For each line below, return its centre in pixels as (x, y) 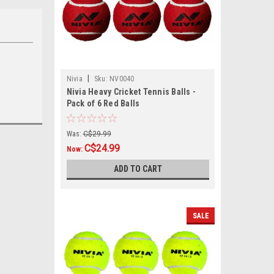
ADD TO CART (138, 169)
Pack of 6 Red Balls (103, 103)
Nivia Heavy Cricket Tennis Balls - (131, 92)
